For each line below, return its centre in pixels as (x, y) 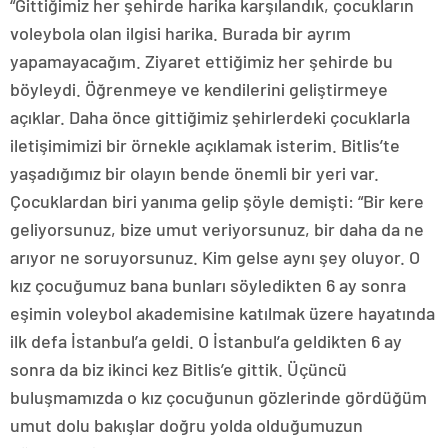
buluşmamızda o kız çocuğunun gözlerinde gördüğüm (218, 397)
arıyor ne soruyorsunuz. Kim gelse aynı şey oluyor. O (215, 257)
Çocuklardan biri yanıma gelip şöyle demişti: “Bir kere (217, 201)
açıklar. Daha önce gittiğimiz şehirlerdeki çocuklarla (210, 117)
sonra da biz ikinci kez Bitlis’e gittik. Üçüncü (178, 369)
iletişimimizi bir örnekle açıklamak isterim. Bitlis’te (205, 145)
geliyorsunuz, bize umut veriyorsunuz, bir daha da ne (217, 229)
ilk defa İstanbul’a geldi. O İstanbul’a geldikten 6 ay (206, 341)
